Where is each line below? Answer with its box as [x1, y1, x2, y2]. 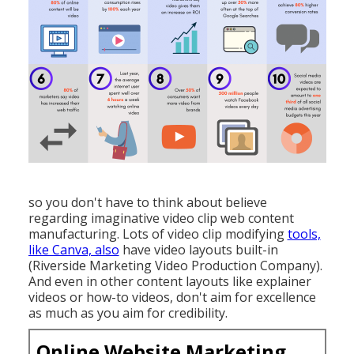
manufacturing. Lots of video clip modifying [28, 224, 288, 243]
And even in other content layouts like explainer [28, 272, 311, 290]
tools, [287, 224, 321, 243]
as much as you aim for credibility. [28, 303, 228, 322]
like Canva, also [28, 240, 119, 258]
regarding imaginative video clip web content [28, 209, 294, 227]
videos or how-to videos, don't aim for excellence [28, 288, 316, 306]
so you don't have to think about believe [28, 193, 267, 211]
